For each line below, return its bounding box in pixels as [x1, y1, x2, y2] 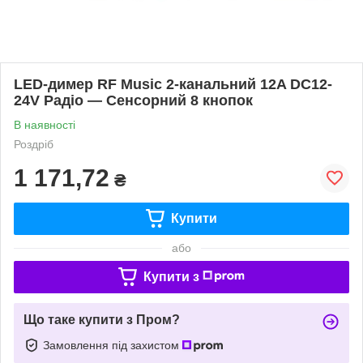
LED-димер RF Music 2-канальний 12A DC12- [14, 75, 332, 92]
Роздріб [14, 137, 53, 151]
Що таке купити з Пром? [23, 312, 180, 327]
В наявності [14, 117, 75, 131]
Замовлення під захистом [43, 338, 182, 352]
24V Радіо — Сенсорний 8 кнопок [14, 92, 253, 109]
